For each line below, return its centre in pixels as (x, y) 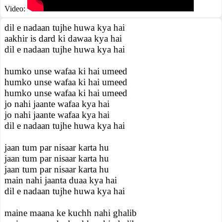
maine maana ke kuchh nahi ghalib (71, 213)
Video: (16, 9)
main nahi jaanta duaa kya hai (61, 180)
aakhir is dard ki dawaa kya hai (63, 38)
